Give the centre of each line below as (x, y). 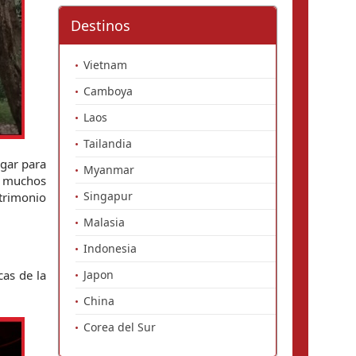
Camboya (108, 91)
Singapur (108, 196)
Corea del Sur (120, 327)
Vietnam (105, 65)
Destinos (101, 25)
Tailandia (108, 143)
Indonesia (110, 248)
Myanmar (109, 170)
